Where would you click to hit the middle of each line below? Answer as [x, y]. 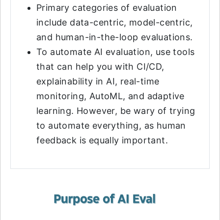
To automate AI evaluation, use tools [116, 52]
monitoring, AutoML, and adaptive [110, 96]
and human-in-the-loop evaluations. [115, 37]
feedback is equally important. [102, 140]
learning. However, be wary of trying [116, 111]
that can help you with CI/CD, [100, 67]
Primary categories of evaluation [107, 8]
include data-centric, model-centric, [115, 22]
